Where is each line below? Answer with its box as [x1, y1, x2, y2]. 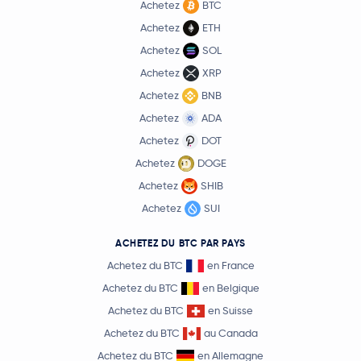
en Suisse [208, 304, 253, 317]
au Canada [203, 326, 258, 340]
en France [206, 259, 255, 272]
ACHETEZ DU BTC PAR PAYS [115, 237, 246, 250]
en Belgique [201, 281, 259, 295]
